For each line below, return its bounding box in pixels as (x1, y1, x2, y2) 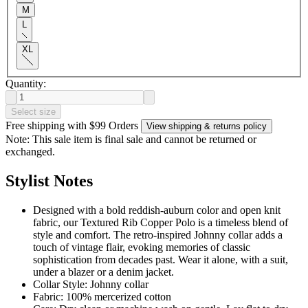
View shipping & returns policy (146, 120, 267, 131)
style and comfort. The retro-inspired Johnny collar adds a (33, 228, 283, 241)
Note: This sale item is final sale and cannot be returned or (5, 133, 256, 145)
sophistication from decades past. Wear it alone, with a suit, (33, 253, 288, 265)
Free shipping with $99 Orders (5, 119, 138, 131)
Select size (11, 106, 56, 117)
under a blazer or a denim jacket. (33, 265, 174, 278)
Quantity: (5, 77, 46, 89)
